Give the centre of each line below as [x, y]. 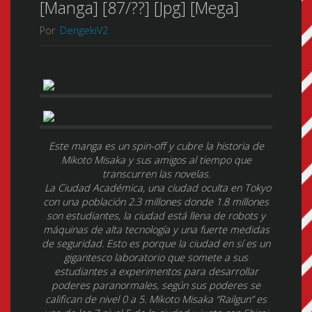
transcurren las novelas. [156, 173]
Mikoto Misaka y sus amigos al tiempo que [156, 159]
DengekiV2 [84, 30]
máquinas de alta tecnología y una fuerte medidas [156, 229]
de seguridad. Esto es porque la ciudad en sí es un [156, 243]
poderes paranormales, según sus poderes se [156, 285]
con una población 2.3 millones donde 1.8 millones [156, 201]
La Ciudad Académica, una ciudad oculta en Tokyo [156, 187]
